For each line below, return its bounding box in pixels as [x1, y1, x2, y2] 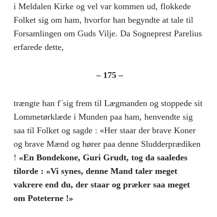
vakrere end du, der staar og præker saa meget [14, 179, 190, 189]
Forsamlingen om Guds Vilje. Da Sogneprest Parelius [14, 28, 202, 38]
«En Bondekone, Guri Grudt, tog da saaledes [19, 152, 187, 162]
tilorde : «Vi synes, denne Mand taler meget [14, 166, 177, 176]
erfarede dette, [14, 42, 64, 52]
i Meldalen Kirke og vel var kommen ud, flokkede [14, 1, 191, 11]
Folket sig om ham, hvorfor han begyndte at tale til [14, 15, 193, 25]
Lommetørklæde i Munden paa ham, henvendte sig [14, 111, 193, 122]
